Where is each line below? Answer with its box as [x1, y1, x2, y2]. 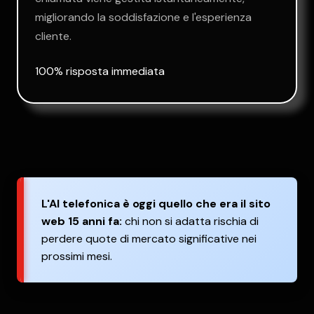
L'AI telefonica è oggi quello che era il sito [41, 196, 271, 211]
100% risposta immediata [35, 64, 165, 78]
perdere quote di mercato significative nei [41, 231, 257, 246]
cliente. [35, 29, 71, 43]
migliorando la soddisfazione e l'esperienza [35, 10, 252, 25]
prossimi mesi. [41, 249, 112, 264]
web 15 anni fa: [41, 214, 122, 228]
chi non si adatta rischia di [122, 214, 259, 228]
